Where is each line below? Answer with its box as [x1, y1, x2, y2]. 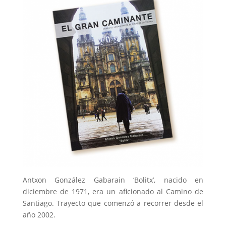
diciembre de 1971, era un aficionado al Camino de [22, 186, 204, 196]
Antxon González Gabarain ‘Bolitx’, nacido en [22, 175, 204, 185]
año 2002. [22, 209, 55, 219]
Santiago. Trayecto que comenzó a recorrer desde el [22, 198, 204, 208]
